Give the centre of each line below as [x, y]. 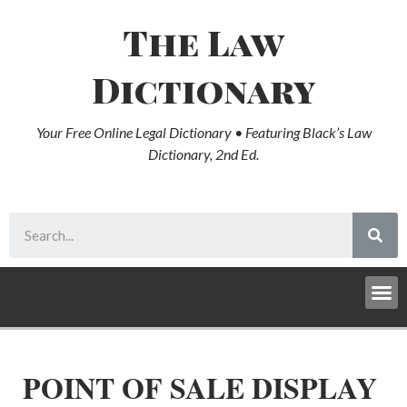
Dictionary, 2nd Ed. [203, 154]
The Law [203, 42]
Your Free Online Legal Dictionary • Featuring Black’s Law [203, 132]
